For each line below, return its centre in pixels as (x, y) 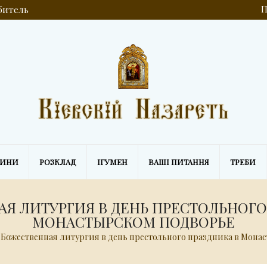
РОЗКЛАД (58, 162)
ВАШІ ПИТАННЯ (179, 162)
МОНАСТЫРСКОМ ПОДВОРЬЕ (133, 222)
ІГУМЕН (112, 162)
